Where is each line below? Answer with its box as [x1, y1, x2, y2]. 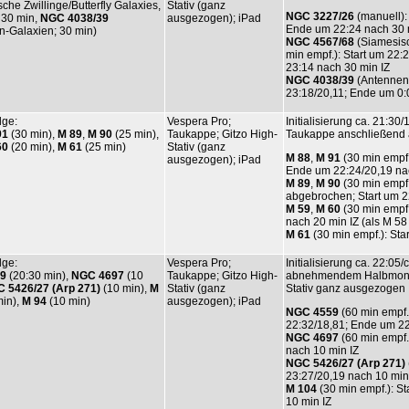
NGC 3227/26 [286, 9, 354, 23]
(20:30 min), [6, 268, 71, 282]
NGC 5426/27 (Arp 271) [286, 356, 405, 370]
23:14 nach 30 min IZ [286, 60, 390, 74]
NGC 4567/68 [286, 35, 354, 48]
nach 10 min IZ [286, 343, 359, 357]
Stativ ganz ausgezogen [286, 281, 405, 295]
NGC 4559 [286, 305, 339, 319]
